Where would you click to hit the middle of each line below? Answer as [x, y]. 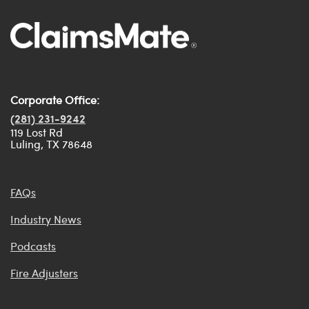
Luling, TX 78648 [51, 144]
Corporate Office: [55, 100]
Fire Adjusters [44, 273]
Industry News [46, 219]
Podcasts [33, 246]
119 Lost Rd [37, 132]
